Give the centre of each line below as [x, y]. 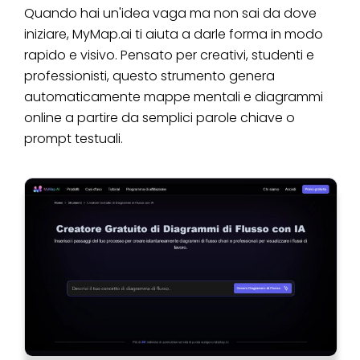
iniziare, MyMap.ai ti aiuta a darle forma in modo [174, 34]
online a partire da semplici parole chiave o [160, 117]
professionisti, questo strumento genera [149, 76]
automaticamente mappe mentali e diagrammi [174, 96]
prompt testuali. [74, 138]
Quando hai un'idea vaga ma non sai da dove [170, 13]
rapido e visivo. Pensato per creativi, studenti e [169, 55]
